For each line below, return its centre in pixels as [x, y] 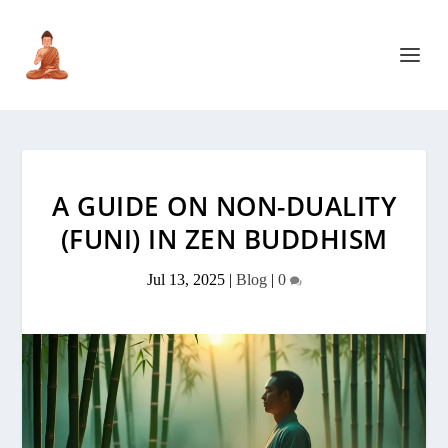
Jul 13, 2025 [185, 279]
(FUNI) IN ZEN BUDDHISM [224, 239]
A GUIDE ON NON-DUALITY [224, 206]
